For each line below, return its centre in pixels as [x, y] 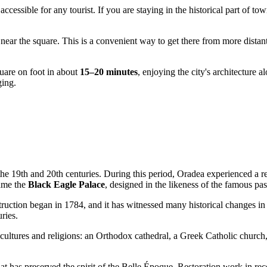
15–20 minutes [109, 72]
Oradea [191, 174]
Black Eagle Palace [66, 185]
